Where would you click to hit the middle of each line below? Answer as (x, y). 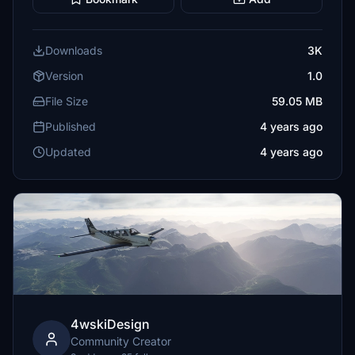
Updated (68, 152)
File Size (67, 101)
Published (71, 126)
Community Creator (121, 341)
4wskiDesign (110, 324)
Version (64, 76)
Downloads (74, 50)
